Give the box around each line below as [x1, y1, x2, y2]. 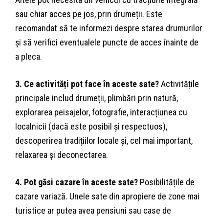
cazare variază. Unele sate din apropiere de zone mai [15, 191, 200, 202]
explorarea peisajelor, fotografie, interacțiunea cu [15, 107, 188, 118]
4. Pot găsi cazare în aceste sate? [15, 177, 138, 188]
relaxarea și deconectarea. [15, 150, 109, 160]
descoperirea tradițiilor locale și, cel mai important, [15, 135, 193, 146]
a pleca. [15, 51, 43, 62]
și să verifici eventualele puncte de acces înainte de [15, 37, 199, 48]
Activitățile [159, 79, 199, 89]
